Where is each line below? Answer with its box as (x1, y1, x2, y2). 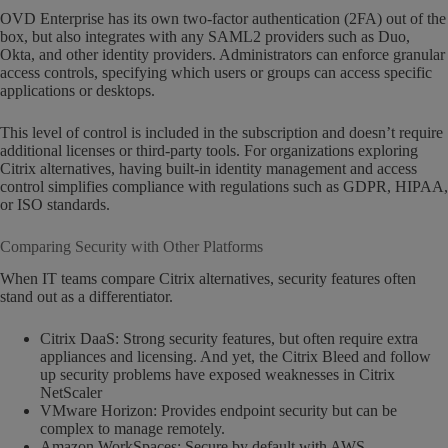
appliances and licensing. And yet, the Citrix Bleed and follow (40, 348, 431, 366)
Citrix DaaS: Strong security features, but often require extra (40, 330, 418, 348)
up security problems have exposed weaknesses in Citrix (40, 366, 395, 384)
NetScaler (40, 384, 102, 402)
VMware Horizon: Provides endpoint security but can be (40, 402, 397, 420)
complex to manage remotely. (40, 420, 225, 438)
